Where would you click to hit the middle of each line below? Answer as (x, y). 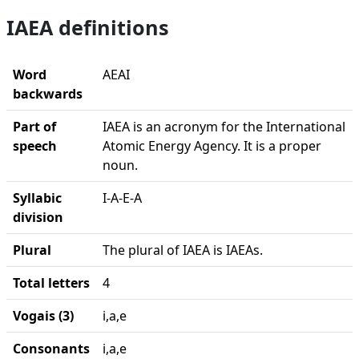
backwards (48, 94)
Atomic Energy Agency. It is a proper (212, 146)
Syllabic (37, 198)
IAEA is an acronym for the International (224, 127)
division (38, 217)
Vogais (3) (43, 316)
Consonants (51, 349)
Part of (34, 127)
